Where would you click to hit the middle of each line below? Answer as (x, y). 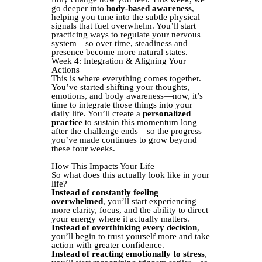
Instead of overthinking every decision (124, 227)
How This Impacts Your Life (103, 166)
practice (67, 122)
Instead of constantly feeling (105, 192)
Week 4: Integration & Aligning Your (119, 61)
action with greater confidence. (108, 245)
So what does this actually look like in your (130, 175)
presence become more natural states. (120, 52)
